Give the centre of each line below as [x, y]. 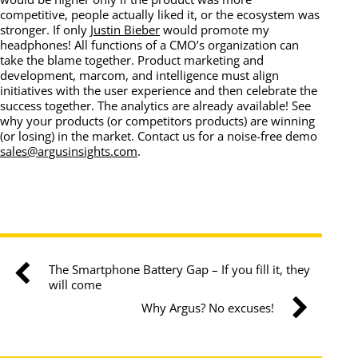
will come [75, 285]
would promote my [215, 29]
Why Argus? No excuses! [207, 308]
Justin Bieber [125, 29]
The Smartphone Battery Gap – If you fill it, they [179, 270]
